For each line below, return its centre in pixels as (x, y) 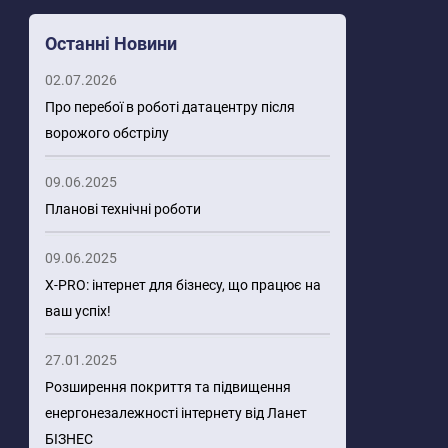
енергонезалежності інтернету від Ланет (176, 413)
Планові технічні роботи (123, 209)
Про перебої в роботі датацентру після (170, 107)
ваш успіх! (78, 311)
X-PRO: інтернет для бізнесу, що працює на (183, 285)
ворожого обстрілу (107, 133)
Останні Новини (111, 43)
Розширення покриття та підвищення (168, 387)
